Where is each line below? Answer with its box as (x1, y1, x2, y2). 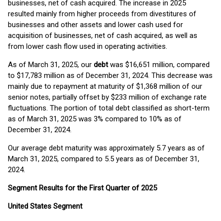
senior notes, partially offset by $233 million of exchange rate (8, 93, 207, 102)
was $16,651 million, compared (108, 60, 210, 69)
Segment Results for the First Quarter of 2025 (8, 184, 157, 192)
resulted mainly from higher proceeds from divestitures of (8, 9, 196, 18)
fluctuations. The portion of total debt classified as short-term (8, 104, 210, 112)
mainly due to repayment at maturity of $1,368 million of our (8, 82, 202, 91)
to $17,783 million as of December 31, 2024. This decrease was (8, 71, 213, 80)
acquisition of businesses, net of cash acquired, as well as (8, 31, 197, 40)
